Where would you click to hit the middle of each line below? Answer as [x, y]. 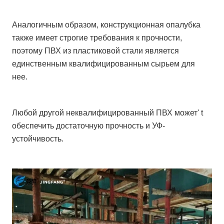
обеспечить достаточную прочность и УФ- [89, 125]
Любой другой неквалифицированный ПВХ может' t [108, 112]
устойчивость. [38, 138]
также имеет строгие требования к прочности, [97, 37]
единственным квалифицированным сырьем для [104, 63]
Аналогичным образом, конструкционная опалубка [106, 24]
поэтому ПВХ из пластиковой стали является [96, 50]
